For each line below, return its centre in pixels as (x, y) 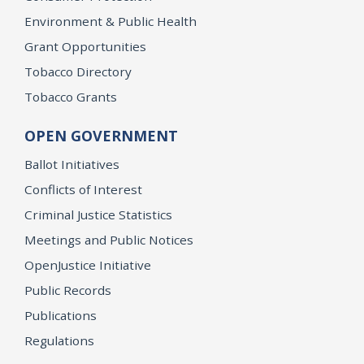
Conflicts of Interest (83, 190)
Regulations (59, 341)
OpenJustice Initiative (88, 265)
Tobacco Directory (78, 72)
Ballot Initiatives (72, 165)
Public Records (68, 290)
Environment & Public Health (110, 22)
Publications (61, 316)
